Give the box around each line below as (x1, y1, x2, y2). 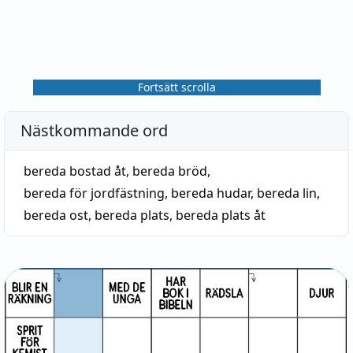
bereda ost (24, 206, 88, 224)
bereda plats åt (176, 206, 266, 224)
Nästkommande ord (20, 120, 168, 141)
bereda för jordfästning (24, 184, 165, 202)
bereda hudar (171, 184, 251, 202)
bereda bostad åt (24, 162, 126, 180)
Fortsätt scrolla (137, 80, 216, 95)
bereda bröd (132, 162, 207, 180)
